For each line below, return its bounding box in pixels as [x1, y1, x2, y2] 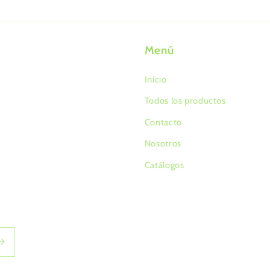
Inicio [144, 74, 167, 85]
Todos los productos [144, 95, 226, 107]
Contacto [144, 116, 182, 128]
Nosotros [144, 138, 181, 149]
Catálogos [144, 159, 184, 171]
